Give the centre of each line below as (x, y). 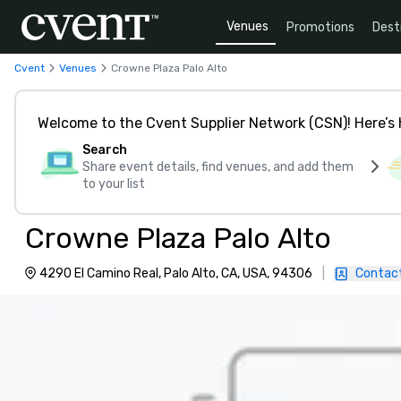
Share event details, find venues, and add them (218, 167)
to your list (114, 184)
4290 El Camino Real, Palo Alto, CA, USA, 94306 (176, 273)
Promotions (320, 27)
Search (105, 150)
